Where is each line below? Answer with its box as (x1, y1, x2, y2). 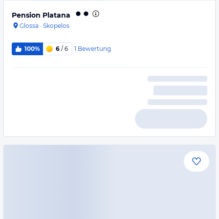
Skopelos (43, 22, 69, 29)
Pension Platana (12, 11, 70, 20)
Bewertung (77, 44, 111, 52)
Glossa (20, 22, 39, 29)
